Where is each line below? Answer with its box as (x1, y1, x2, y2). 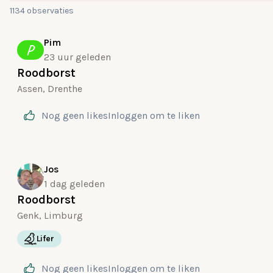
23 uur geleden (44, 51, 111, 63)
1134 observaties (10, 5, 74, 16)
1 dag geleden (44, 178, 105, 190)
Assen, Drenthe (17, 83, 82, 94)
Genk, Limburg (17, 210, 83, 221)
